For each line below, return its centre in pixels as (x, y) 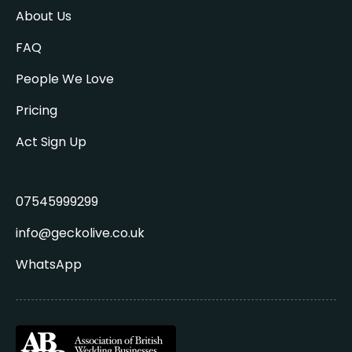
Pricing (37, 110)
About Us (44, 16)
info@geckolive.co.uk (80, 233)
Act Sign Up (51, 142)
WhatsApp (49, 264)
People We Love (65, 79)
